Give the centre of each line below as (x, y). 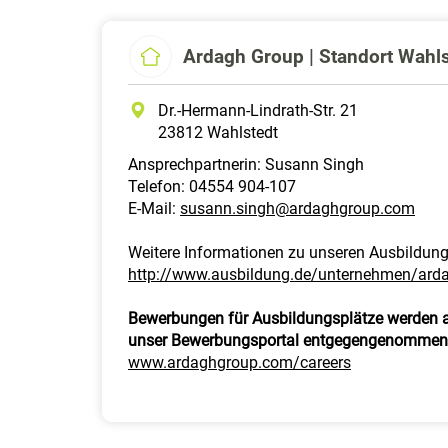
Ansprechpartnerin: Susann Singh (246, 164)
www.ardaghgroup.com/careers (239, 362)
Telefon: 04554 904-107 (212, 186)
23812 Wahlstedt (218, 132)
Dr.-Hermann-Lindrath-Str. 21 (258, 110)
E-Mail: (154, 208)
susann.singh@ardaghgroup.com (297, 208)
